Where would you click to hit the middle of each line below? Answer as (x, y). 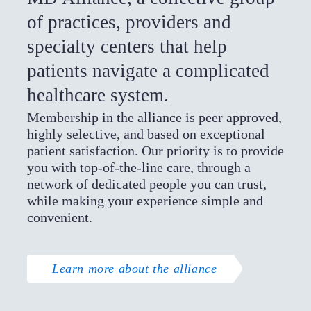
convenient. (59, 217)
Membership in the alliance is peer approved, (154, 117)
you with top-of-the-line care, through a (138, 167)
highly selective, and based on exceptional (146, 134)
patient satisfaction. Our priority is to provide (155, 150)
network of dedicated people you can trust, (146, 184)
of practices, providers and (129, 22)
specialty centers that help (127, 46)
